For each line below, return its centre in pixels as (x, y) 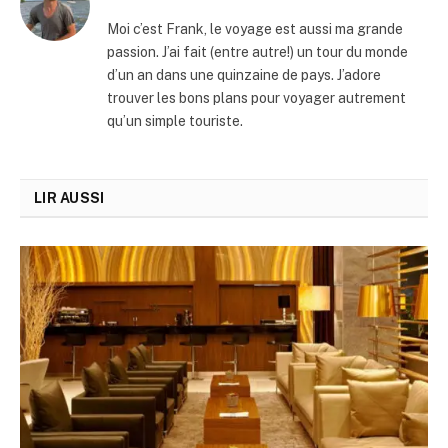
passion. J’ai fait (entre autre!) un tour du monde (257, 52)
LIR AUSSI (69, 198)
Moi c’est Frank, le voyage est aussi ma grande (255, 29)
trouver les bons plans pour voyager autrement (256, 98)
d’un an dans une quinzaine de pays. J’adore (244, 75)
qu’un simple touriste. (175, 121)
